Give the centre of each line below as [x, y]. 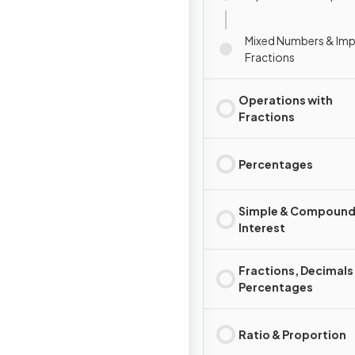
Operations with [286, 100]
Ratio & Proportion [292, 334]
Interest [262, 227]
